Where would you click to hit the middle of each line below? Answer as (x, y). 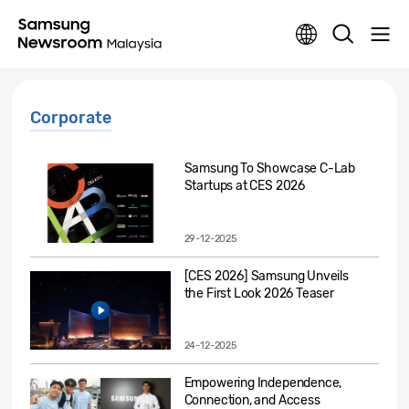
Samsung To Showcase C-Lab (270, 168)
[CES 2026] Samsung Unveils (266, 276)
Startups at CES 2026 (245, 186)
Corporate (71, 118)
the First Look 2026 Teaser (259, 293)
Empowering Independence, (263, 383)
